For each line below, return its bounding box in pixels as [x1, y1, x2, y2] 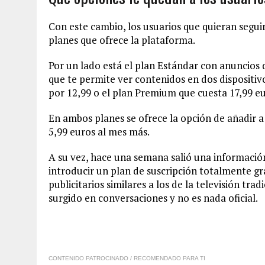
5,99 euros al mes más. [49, 125, 150, 138]
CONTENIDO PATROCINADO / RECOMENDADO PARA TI [49, 255, 205, 261]
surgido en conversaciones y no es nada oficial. [49, 191, 258, 205]
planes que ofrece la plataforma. [49, 33, 195, 47]
